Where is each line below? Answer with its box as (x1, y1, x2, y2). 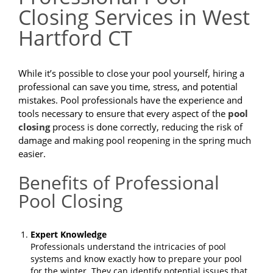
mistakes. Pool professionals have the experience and (18, 94, 243, 107)
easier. (18, 147, 46, 160)
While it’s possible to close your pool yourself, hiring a (18, 67, 244, 80)
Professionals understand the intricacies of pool (30, 241, 226, 253)
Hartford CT (18, 24, 132, 52)
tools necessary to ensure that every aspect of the (18, 107, 228, 120)
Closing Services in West (18, 3, 250, 32)
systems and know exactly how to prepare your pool (30, 253, 242, 265)
